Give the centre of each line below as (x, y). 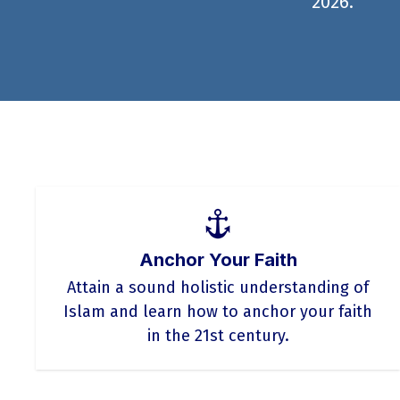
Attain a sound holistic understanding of (218, 287)
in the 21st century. (218, 336)
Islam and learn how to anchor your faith (218, 312)
